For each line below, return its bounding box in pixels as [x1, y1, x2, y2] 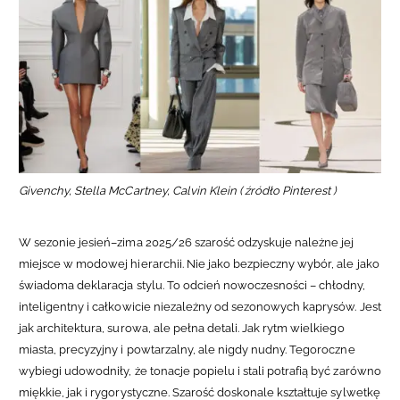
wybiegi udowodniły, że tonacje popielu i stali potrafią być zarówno [19, 363, 381, 378]
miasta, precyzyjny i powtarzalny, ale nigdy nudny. [19, 342, 290, 356]
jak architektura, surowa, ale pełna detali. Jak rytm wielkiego [19, 321, 345, 335]
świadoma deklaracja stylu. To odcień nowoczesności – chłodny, [19, 278, 366, 292]
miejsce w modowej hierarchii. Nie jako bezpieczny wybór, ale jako [19, 256, 379, 271]
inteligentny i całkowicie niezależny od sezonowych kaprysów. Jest [19, 299, 381, 313]
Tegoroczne [289, 342, 355, 356]
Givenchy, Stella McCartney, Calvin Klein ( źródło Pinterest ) [19, 183, 339, 197]
